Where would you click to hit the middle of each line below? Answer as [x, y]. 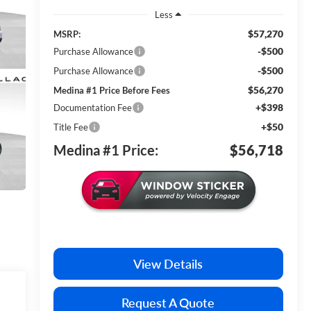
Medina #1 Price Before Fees [111, 90]
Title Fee [70, 127]
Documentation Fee [92, 107]
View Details [168, 263]
